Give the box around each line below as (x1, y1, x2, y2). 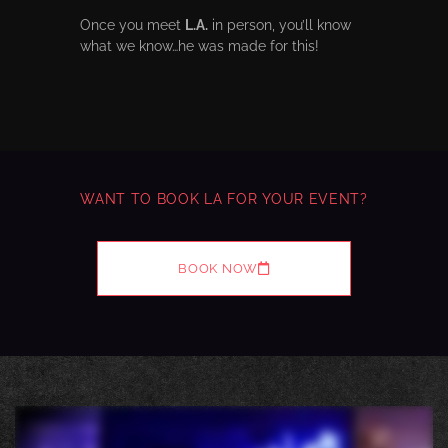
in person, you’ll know (208, 16, 351, 33)
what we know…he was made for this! (80, 37, 319, 54)
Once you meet (80, 16, 185, 33)
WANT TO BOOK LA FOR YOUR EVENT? (80, 190, 368, 207)
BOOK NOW (178, 260, 258, 276)
